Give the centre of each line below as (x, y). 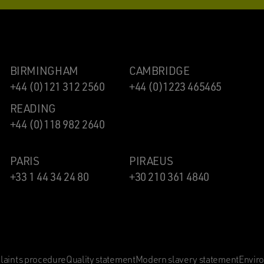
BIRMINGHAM (44, 70)
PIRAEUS (151, 161)
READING (33, 108)
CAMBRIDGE (159, 70)
